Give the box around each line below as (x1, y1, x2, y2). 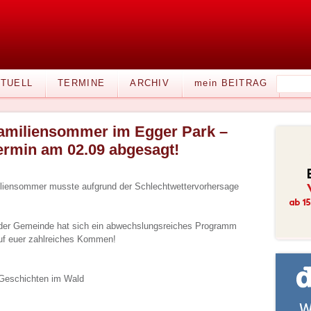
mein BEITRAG (194, 78, 268, 88)
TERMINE (58, 78, 106, 88)
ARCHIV (130, 78, 170, 88)
